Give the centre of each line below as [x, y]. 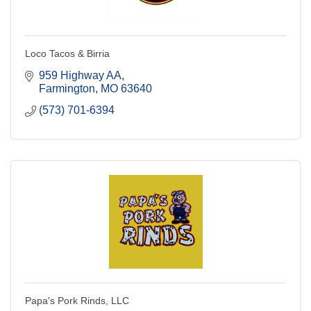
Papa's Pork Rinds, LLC [77, 300]
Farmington [67, 88]
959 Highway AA [80, 75]
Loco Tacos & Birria [67, 53]
